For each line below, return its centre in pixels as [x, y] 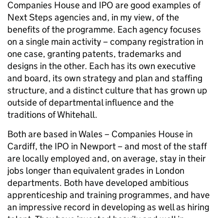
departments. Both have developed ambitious [98, 183]
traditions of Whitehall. [52, 115]
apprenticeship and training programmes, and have [109, 195]
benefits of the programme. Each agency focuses [104, 30]
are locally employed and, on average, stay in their [107, 159]
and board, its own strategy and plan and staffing [105, 78]
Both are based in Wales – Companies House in [100, 134]
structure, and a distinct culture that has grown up [107, 91]
